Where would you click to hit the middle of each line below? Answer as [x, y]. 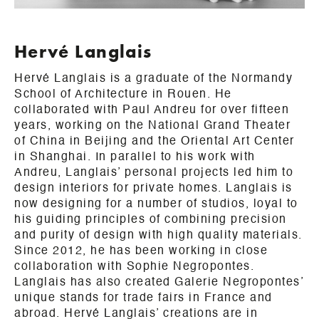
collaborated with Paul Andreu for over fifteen [152, 111]
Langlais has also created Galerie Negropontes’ [159, 283]
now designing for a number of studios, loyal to [156, 205]
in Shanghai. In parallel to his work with [135, 158]
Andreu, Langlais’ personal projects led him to [154, 173]
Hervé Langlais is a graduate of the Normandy [153, 79]
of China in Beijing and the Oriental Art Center [155, 142]
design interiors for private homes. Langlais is [153, 189]
